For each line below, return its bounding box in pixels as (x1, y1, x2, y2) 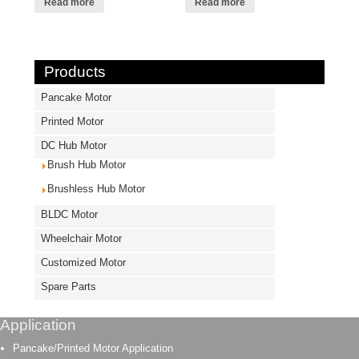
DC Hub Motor (40, 139, 107, 152)
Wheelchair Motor (40, 232, 122, 245)
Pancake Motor (40, 91, 111, 104)
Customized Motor (40, 256, 126, 269)
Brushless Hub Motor (46, 183, 145, 196)
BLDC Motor (40, 208, 98, 221)
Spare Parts (40, 280, 96, 293)
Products (43, 63, 106, 81)
